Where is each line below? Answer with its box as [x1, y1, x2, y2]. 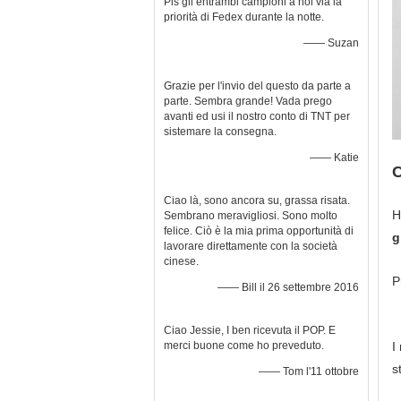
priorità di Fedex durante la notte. [164, 11, 324, 23]
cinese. [164, 255, 199, 268]
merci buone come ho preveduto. [164, 339, 324, 352]
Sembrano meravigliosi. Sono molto [164, 209, 337, 222]
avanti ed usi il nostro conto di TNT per [164, 110, 350, 123]
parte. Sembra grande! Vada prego [164, 95, 332, 107]
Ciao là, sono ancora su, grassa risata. [164, 194, 350, 207]
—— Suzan [303, 37, 359, 49]
